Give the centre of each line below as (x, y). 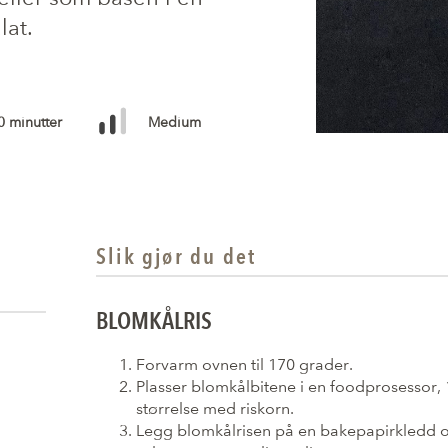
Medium (174, 121)
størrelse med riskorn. (215, 408)
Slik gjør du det (176, 256)
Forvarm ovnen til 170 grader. (244, 364)
